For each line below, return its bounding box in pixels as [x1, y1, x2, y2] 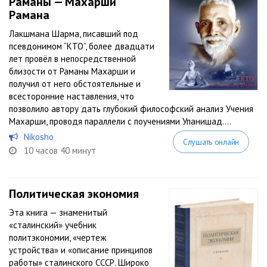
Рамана [9, 7, 49, 23]
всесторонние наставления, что [9, 91, 134, 102]
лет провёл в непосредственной [9, 53, 136, 64]
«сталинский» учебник [9, 219, 97, 231]
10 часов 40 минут [24, 145, 96, 156]
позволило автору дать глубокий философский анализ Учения [9, 103, 253, 114]
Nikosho [24, 131, 54, 142]
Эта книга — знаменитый [9, 207, 107, 218]
